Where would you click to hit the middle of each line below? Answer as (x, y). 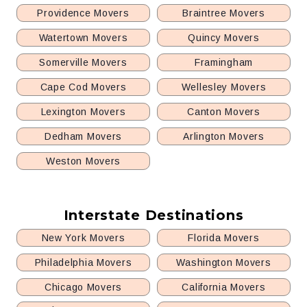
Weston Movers (83, 161)
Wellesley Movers (224, 87)
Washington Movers (224, 262)
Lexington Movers (83, 112)
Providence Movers (83, 13)
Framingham (224, 62)
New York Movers (83, 238)
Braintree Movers (224, 13)
